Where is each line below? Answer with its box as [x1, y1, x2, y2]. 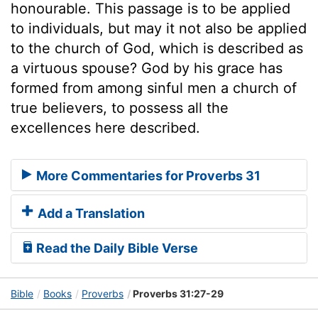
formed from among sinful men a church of [11, 79, 297, 97]
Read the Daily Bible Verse [33, 241, 198, 256]
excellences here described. [11, 119, 200, 136]
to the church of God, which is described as [11, 39, 303, 57]
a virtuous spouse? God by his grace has [11, 59, 283, 77]
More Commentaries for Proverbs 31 [33, 168, 261, 184]
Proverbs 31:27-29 [131, 287, 224, 300]
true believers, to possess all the [11, 99, 229, 116]
